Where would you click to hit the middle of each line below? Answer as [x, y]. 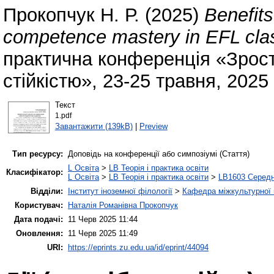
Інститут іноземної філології [120, 191]
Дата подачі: [39, 220]
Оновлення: [39, 234]
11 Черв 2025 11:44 [103, 220]
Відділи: [47, 191]
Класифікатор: [35, 172]
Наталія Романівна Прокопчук [123, 206]
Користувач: [39, 206]
